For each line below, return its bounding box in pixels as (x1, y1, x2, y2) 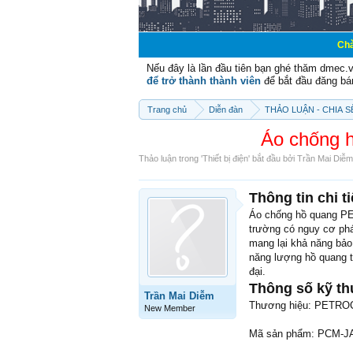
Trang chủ (147, 105, 187, 114)
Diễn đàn (209, 105, 243, 114)
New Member (144, 303, 195, 313)
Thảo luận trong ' (139, 154, 203, 163)
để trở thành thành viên (147, 75, 261, 87)
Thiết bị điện (203, 154, 248, 163)
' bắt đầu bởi (248, 154, 297, 163)
